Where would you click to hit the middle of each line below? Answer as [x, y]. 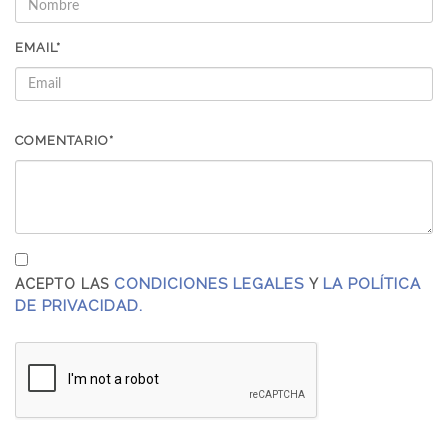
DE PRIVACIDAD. [79, 306]
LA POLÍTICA [372, 284]
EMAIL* [38, 47]
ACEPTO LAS [64, 284]
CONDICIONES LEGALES [209, 284]
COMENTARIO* [64, 140]
